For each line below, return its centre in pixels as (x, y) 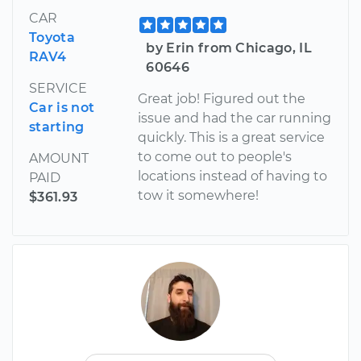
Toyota (52, 37)
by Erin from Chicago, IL (229, 48)
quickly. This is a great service (232, 137)
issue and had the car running (235, 118)
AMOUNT (59, 158)
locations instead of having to (233, 176)
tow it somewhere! (199, 195)
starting (57, 127)
